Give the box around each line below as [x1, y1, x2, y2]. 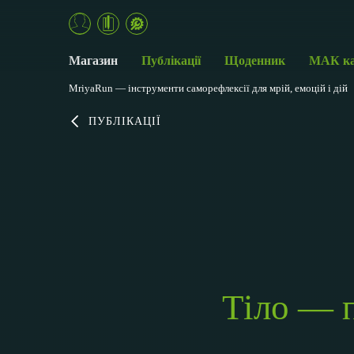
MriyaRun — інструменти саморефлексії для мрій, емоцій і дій [69, 82, 348, 95]
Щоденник [224, 54, 285, 68]
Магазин [69, 54, 118, 68]
